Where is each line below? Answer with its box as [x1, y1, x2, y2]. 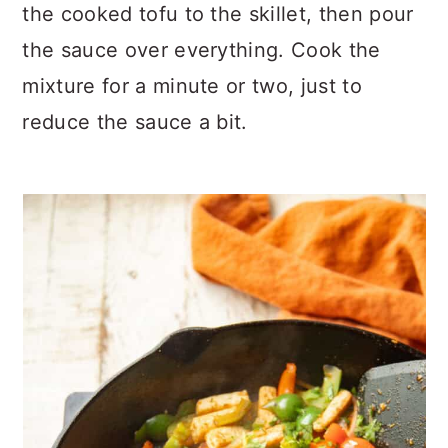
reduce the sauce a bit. [22, 109, 248, 134]
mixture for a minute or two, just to [22, 73, 362, 98]
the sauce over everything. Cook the [22, 37, 381, 62]
